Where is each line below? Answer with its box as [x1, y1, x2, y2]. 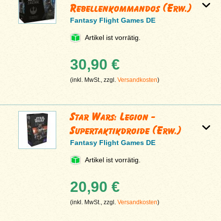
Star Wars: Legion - [70, 110, 156, 124]
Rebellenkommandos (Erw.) [70, 1, 192, 15]
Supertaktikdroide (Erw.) [70, 124, 182, 138]
